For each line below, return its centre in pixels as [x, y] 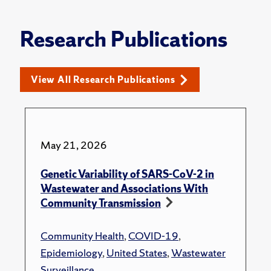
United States [137, 253]
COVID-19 [153, 236]
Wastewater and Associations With [124, 189]
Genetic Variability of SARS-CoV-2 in [127, 174]
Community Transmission [101, 203]
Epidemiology [71, 253]
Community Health [82, 236]
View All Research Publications [103, 80]
